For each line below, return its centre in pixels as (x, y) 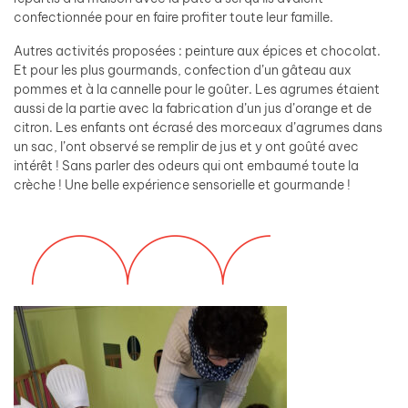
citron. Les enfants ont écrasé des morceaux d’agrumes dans (198, 127)
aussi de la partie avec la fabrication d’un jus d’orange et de (193, 108)
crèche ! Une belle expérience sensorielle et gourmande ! (182, 184)
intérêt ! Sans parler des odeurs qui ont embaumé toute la (186, 165)
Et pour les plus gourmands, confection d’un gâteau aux (183, 70)
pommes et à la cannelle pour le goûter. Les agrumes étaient (197, 89)
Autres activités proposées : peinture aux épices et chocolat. (197, 51)
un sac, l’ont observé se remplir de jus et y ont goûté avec (186, 146)
